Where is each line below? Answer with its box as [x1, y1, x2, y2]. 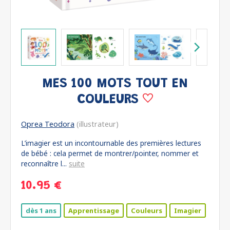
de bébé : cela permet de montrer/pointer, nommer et [21, 148, 199, 158]
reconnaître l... [21, 159, 69, 168]
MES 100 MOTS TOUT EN [42, 77, 188, 91]
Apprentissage [68, 206, 119, 215]
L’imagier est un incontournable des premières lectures [21, 138, 201, 148]
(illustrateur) [74, 119, 119, 129]
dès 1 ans [26, 206, 56, 215]
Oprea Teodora [21, 119, 74, 129]
